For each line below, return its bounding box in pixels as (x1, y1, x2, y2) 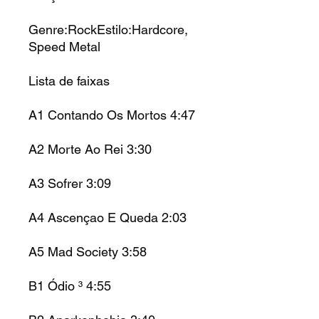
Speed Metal (28, 38, 100, 54)
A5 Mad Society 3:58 (28, 244, 147, 259)
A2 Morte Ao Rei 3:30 (28, 141, 152, 157)
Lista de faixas (28, 73, 110, 88)
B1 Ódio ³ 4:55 (28, 278, 111, 293)
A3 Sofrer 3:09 (28, 175, 111, 191)
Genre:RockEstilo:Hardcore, (28, 21, 188, 37)
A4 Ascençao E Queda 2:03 (28, 209, 187, 225)
